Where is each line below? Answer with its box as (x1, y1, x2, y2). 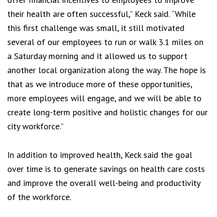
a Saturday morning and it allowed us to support (7, 50, 187, 62)
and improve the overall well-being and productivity (7, 177, 200, 188)
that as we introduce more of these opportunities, (7, 78, 192, 90)
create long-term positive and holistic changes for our (7, 106, 208, 118)
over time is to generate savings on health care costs (7, 163, 205, 174)
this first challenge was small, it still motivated (7, 22, 185, 33)
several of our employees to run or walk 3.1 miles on (7, 36, 203, 47)
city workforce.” (7, 120, 63, 132)
